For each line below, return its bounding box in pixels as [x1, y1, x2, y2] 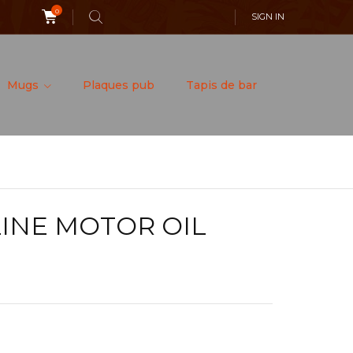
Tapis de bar [185, 77, 257, 92]
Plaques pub [82, 77, 154, 92]
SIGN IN [251, 11, 284, 22]
